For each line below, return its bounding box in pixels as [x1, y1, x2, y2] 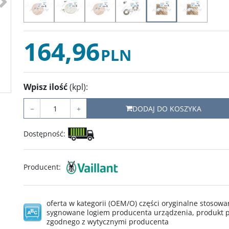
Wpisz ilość [24, 81, 70, 93]
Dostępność [24, 129, 63, 139]
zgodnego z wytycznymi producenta [47, 217, 169, 226]
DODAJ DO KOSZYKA [132, 103, 201, 113]
